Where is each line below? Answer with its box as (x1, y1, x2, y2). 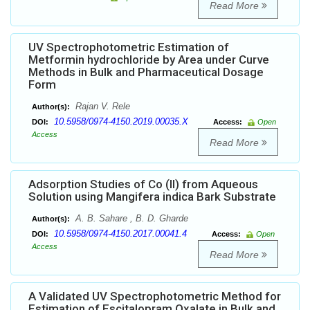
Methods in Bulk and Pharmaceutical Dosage (28, 65, 264, 80)
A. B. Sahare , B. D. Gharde (73, 213, 188, 224)
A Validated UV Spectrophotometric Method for (28, 289, 281, 304)
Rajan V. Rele (73, 101, 130, 112)
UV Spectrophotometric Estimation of (28, 40, 229, 55)
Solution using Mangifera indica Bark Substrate (28, 190, 276, 204)
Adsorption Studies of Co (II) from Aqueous (28, 177, 258, 192)
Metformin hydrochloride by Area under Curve (28, 53, 269, 67)
